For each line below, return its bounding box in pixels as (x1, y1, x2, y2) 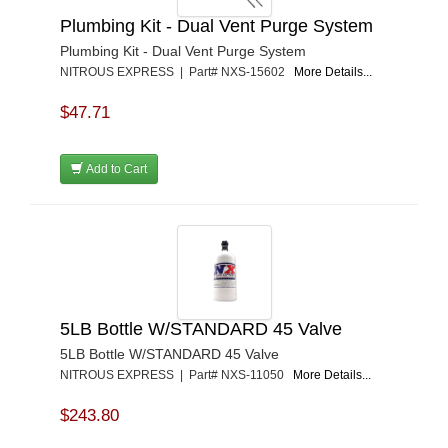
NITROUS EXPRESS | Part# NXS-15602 (60, 65, 294, 79)
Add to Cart (83, 162, 147, 176)
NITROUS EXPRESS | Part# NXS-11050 (60, 368, 293, 382)
